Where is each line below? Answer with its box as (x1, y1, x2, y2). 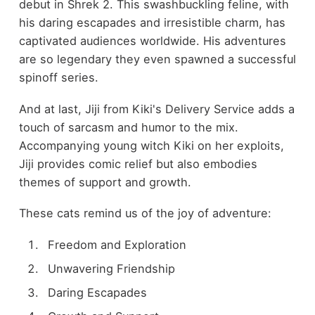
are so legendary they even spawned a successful (18, 52, 296, 67)
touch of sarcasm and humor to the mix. (18, 120, 238, 134)
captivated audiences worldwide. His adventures (18, 34, 286, 49)
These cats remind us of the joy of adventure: (18, 206, 271, 221)
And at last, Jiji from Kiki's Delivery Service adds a (18, 101, 295, 116)
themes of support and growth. (18, 174, 191, 189)
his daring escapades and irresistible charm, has (18, 15, 285, 30)
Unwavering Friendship (47, 262, 175, 276)
